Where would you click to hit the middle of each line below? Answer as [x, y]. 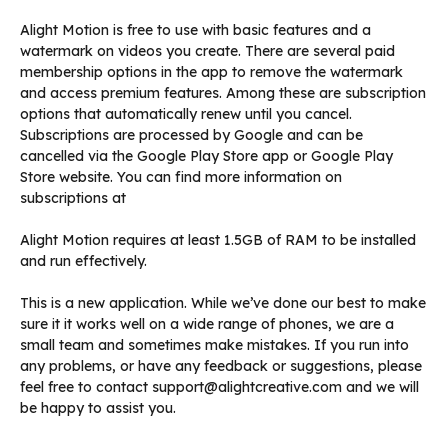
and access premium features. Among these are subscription [223, 92]
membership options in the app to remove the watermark [211, 71]
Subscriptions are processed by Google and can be [191, 134]
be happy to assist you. [98, 407]
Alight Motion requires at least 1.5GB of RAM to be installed [218, 239]
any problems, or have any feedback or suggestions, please [221, 365]
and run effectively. [83, 260]
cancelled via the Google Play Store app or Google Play [206, 155]
